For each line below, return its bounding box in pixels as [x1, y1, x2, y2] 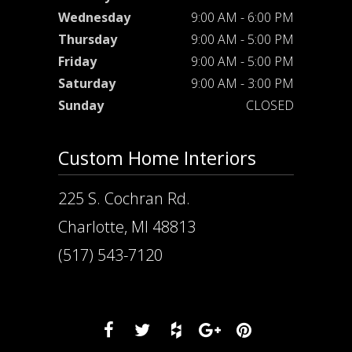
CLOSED [246, 97, 294, 115]
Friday [58, 53, 97, 71]
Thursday [58, 31, 117, 49]
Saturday [58, 75, 115, 93]
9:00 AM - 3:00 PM [191, 75, 294, 93]
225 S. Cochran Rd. [58, 188, 190, 210]
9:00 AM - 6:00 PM [191, 9, 294, 27]
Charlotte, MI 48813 [58, 216, 196, 238]
